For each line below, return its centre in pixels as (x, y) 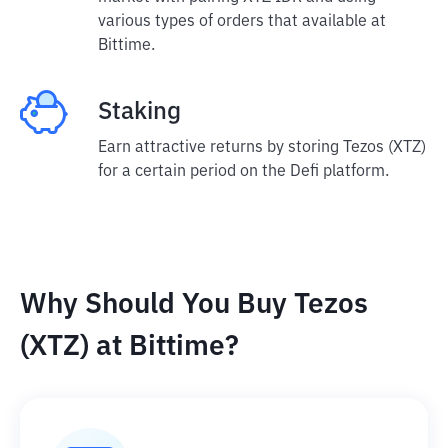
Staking (139, 112)
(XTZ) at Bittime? (129, 347)
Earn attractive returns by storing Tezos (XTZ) (262, 148)
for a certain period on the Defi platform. (243, 172)
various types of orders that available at (242, 22)
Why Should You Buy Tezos (194, 305)
